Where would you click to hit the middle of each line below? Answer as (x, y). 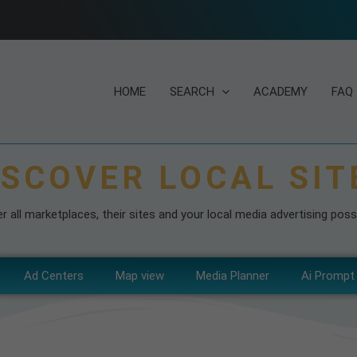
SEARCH (192, 92)
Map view (139, 276)
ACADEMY (280, 92)
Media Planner (232, 276)
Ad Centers (53, 276)
